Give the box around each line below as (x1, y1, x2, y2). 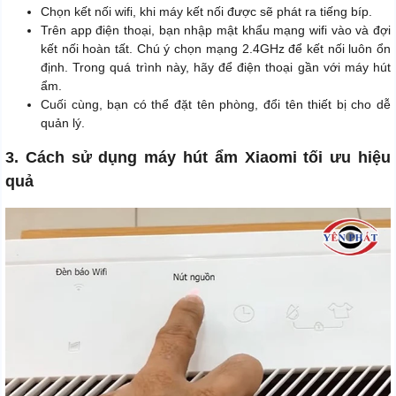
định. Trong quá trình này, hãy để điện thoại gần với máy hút (41, 59, 391, 74)
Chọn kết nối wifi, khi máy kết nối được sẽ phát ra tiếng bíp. (41, 4, 372, 19)
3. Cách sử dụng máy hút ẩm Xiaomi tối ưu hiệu (5, 148, 391, 166)
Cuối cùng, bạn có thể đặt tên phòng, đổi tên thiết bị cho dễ (41, 96, 391, 111)
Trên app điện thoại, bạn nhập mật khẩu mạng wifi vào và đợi (41, 22, 391, 37)
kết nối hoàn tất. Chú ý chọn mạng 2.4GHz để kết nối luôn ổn (41, 41, 391, 56)
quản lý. (41, 115, 85, 130)
